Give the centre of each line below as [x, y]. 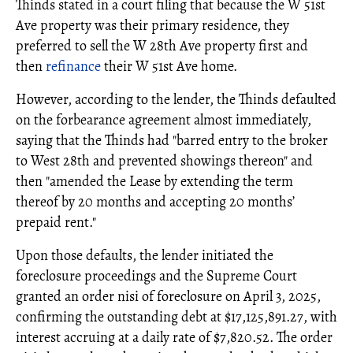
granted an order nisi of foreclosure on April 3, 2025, [168, 296]
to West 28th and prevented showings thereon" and [164, 160]
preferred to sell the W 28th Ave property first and [162, 45]
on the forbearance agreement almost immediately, [163, 119]
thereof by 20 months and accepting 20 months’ [155, 201]
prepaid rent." [56, 222]
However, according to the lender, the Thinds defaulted [176, 99]
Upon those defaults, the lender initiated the [145, 255]
